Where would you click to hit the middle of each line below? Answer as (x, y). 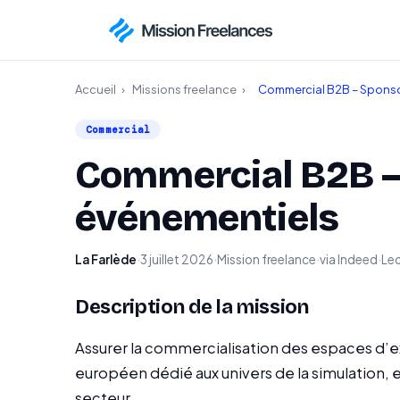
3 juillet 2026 (177, 259)
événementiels (207, 218)
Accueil (96, 89)
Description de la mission (192, 307)
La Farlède (106, 259)
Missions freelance (184, 89)
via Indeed (349, 259)
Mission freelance (267, 259)
